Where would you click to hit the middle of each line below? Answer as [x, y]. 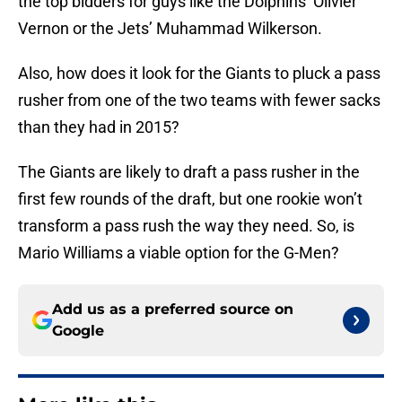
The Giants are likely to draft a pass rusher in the [189, 172]
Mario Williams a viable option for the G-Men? [179, 253]
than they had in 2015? [99, 127]
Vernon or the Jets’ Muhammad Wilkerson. [170, 29]
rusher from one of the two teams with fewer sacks [199, 100]
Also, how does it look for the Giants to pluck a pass [199, 74]
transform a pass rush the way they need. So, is [186, 226]
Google [78, 331]
